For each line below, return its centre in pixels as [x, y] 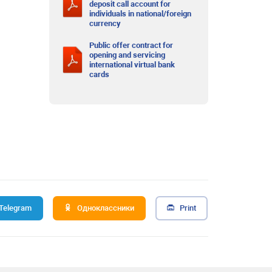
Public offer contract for [131, 45]
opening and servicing [127, 55]
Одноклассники [105, 208]
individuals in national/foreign [141, 13]
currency [105, 23]
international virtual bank [132, 64]
